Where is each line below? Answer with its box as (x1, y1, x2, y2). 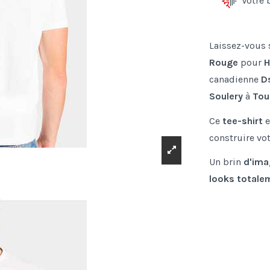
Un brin (209, 156, 244, 168)
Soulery (209, 90, 246, 102)
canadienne (209, 73, 262, 85)
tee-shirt (222, 115, 263, 127)
